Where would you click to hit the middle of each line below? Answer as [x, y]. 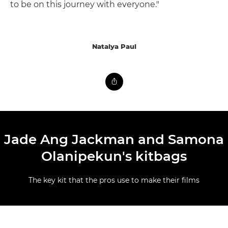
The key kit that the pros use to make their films [114, 180]
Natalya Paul [114, 46]
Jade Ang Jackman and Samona [114, 139]
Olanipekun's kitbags [114, 156]
